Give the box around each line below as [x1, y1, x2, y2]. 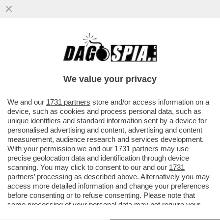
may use [159, 144, 189, 153]
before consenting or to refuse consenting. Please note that [7, 191, 195, 199]
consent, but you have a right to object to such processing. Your [7, 210, 210, 218]
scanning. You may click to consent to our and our [7, 163, 169, 171]
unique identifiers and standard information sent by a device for [7, 116, 207, 125]
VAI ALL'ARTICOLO [20, 85, 89, 94]
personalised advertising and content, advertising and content [7, 126, 202, 134]
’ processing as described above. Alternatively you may [34, 172, 210, 181]
